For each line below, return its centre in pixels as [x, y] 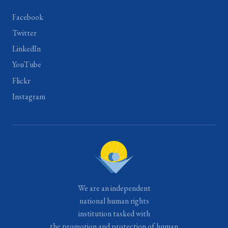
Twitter [24, 33]
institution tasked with [114, 213]
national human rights [114, 201]
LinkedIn [26, 49]
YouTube [27, 65]
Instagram [29, 96]
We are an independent [114, 188]
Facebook [28, 17]
